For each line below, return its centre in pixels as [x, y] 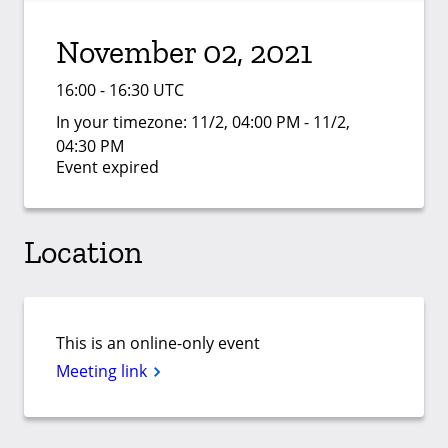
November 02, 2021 [184, 51]
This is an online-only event [158, 342]
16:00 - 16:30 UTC [120, 89]
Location [83, 252]
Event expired [107, 166]
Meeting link [103, 370]
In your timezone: [123, 121]
